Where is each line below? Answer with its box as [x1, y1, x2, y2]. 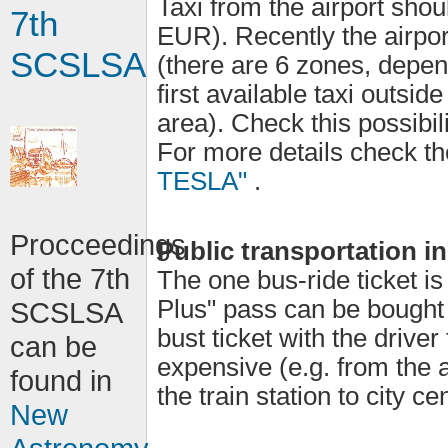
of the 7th [10, 262, 130, 295]
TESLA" [157, 166, 255, 195]
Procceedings [10, 228, 186, 261]
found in [10, 364, 112, 397]
